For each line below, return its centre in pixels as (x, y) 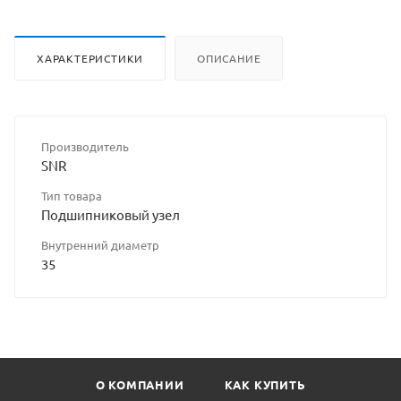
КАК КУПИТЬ (265, 384)
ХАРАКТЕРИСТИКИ (90, 58)
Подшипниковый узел (111, 214)
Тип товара (72, 195)
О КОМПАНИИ (140, 384)
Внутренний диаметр (100, 244)
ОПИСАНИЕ (229, 58)
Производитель (85, 146)
